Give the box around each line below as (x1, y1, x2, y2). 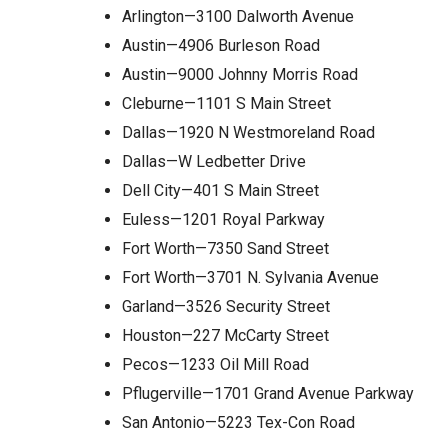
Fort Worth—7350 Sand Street (122, 239, 329, 259)
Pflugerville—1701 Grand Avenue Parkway (122, 384, 414, 404)
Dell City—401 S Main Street (122, 181, 319, 201)
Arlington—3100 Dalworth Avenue (122, 7, 354, 27)
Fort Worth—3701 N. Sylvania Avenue (122, 268, 379, 288)
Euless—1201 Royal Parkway (122, 210, 325, 230)
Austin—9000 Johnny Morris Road (122, 65, 358, 85)
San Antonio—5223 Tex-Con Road (122, 413, 355, 433)
